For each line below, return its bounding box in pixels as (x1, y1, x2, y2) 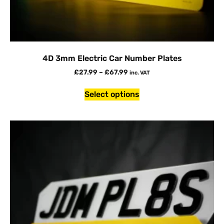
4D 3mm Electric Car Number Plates (42, 53, 182, 63)
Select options (84, 89, 139, 99)
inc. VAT (129, 69, 150, 76)
